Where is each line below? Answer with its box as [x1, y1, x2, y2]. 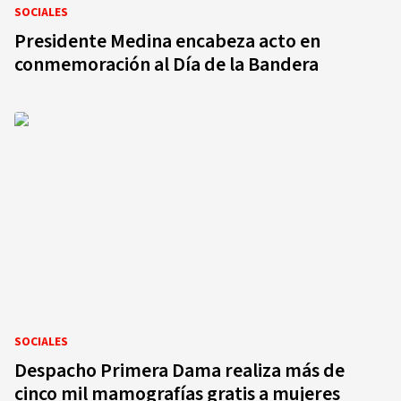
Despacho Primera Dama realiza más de [14, 356, 345, 385]
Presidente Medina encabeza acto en [14, 27, 320, 55]
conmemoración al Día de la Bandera [14, 50, 319, 79]
